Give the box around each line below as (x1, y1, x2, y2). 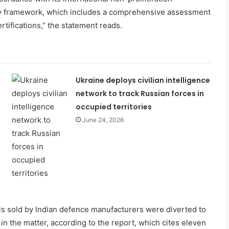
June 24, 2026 (82, 116, 124, 124)
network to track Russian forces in (75, 88, 204, 99)
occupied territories (75, 101, 152, 112)
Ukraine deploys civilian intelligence (75, 75, 210, 85)
